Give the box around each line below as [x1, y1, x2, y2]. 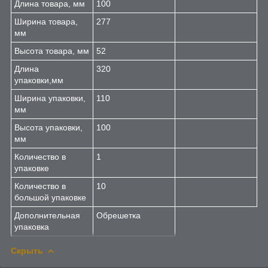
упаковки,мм [14, 75, 63, 85]
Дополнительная [14, 210, 80, 220]
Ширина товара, [14, 16, 78, 26]
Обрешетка [96, 210, 141, 220]
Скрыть [11, 245, 43, 255]
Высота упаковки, [14, 122, 83, 132]
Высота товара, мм [14, 45, 89, 56]
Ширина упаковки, [14, 93, 86, 103]
